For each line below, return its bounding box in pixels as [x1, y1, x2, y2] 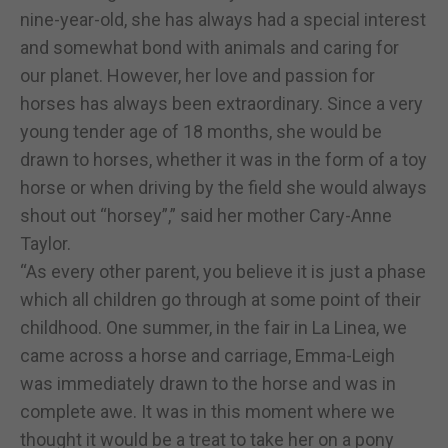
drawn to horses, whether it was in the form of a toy [20, 148, 427, 170]
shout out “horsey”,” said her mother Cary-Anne [20, 204, 392, 226]
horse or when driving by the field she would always [20, 176, 427, 198]
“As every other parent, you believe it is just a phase [20, 260, 426, 282]
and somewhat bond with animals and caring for [20, 36, 399, 58]
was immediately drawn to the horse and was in [20, 372, 396, 394]
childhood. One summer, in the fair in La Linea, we [20, 316, 407, 338]
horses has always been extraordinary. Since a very [20, 92, 423, 114]
